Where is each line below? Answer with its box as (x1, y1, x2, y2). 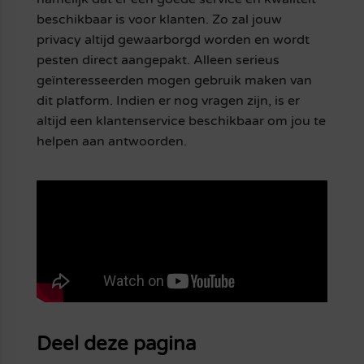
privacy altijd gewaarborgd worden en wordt (36, 32, 310, 49)
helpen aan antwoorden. (36, 133, 187, 150)
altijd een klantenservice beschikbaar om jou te (36, 113, 326, 130)
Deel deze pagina (36, 331, 196, 356)
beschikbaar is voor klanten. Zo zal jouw (36, 11, 282, 28)
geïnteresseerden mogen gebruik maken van (36, 72, 312, 89)
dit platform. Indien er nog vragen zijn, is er (36, 93, 300, 110)
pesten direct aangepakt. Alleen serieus (36, 52, 279, 69)
